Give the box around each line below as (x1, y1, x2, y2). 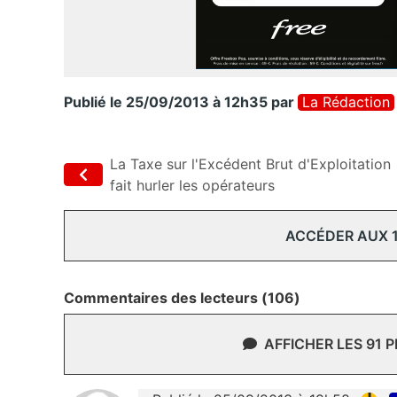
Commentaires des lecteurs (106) (64, 289, 300, 307)
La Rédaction (302, 93, 390, 112)
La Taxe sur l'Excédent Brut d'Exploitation (110, 155, 391, 174)
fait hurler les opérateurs (110, 176, 275, 195)
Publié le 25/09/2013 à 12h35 (64, 93, 268, 112)
